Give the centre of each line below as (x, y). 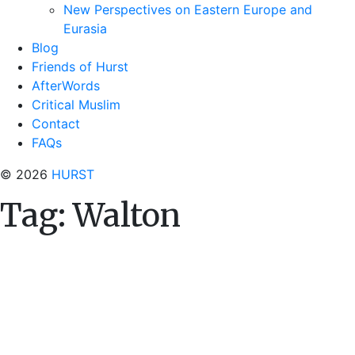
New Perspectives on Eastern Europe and (188, 10)
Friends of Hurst (80, 67)
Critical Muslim (76, 105)
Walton (127, 216)
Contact (56, 124)
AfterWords (66, 86)
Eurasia (85, 29)
